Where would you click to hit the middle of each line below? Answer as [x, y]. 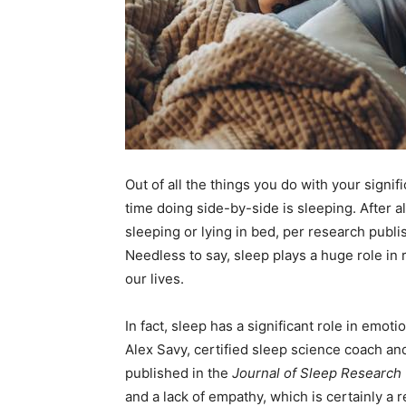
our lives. [155, 278]
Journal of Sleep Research [317, 372]
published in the [179, 372]
